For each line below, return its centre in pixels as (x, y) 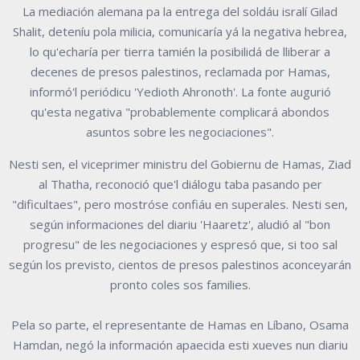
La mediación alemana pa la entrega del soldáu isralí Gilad (180, 12)
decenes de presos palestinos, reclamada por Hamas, (180, 72)
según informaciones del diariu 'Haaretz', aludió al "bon (180, 225)
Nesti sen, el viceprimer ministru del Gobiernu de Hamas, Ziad (180, 164)
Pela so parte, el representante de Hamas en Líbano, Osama (180, 325)
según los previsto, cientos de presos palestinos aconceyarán (180, 265)
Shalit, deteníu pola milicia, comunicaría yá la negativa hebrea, (180, 32)
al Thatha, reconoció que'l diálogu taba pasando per (180, 184)
